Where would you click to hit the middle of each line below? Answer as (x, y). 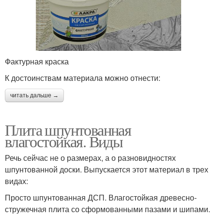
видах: (16, 181)
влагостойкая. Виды (64, 141)
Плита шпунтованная (68, 129)
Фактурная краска (37, 61)
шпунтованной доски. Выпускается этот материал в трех (107, 169)
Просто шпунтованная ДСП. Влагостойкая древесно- (101, 197)
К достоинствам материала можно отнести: (83, 77)
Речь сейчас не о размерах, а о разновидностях (90, 157)
